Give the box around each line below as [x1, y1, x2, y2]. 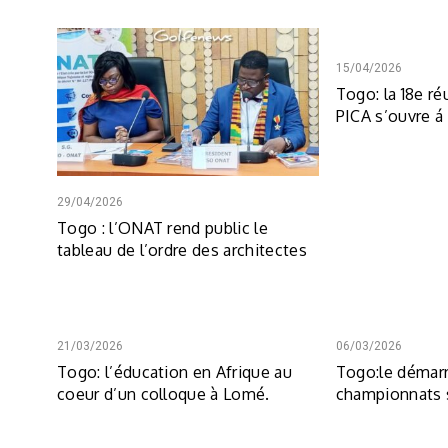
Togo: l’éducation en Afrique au [57, 361, 292, 382]
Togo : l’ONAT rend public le [57, 217, 268, 238]
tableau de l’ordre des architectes [57, 239, 307, 260]
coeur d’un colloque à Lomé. [57, 383, 270, 404]
